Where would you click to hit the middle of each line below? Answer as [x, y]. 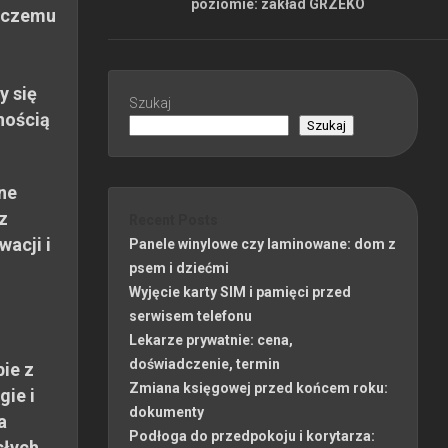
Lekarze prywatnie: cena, [211, 339]
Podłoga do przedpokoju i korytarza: [252, 435]
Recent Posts [173, 219]
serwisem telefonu [190, 315]
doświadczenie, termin [204, 363]
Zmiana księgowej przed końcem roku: [258, 387]
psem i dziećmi [179, 267]
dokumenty [166, 411]
